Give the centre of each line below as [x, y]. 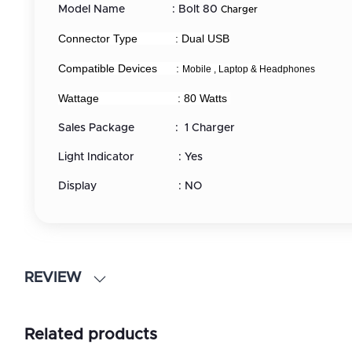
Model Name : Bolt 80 [139, 10]
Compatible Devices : [120, 69]
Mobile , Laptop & [221, 70]
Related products [91, 335]
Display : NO [130, 187]
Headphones [287, 70]
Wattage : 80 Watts [144, 99]
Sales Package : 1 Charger [147, 128]
